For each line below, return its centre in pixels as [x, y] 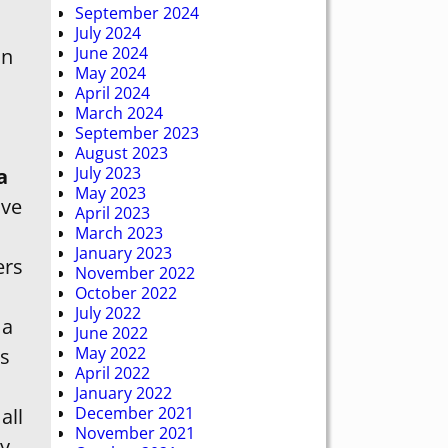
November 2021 [135, 432]
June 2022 [111, 332]
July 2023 [108, 172]
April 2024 [112, 92]
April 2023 [112, 212]
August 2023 [121, 152]
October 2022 [126, 292]
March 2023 [119, 232]
